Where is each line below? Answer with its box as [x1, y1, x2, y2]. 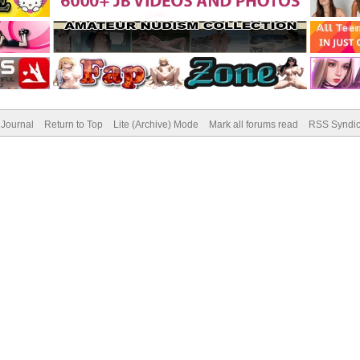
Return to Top [43, 119, 103, 130]
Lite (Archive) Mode [112, 119, 198, 130]
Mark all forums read [208, 119, 298, 130]
